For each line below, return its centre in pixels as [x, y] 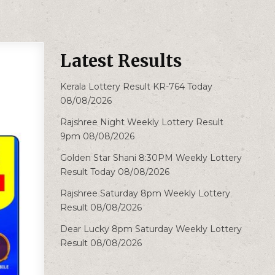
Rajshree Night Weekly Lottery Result [142, 122]
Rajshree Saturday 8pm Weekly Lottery [145, 193]
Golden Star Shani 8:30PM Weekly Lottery [151, 157]
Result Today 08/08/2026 [115, 172]
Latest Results [121, 60]
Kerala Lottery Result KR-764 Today [137, 86]
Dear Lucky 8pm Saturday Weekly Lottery [151, 229]
